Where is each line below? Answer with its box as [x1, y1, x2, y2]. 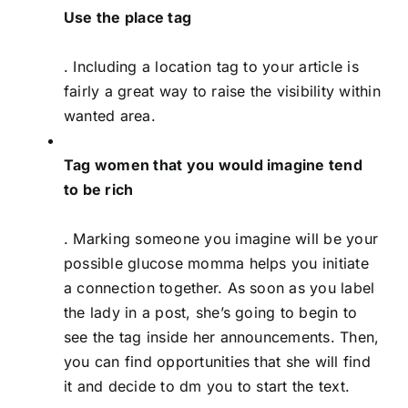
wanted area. [64, 106, 156, 125]
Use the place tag [64, 7, 192, 26]
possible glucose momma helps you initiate [64, 253, 369, 272]
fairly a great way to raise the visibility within [64, 81, 381, 100]
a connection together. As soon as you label [64, 278, 375, 297]
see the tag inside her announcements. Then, [64, 327, 380, 346]
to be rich [64, 179, 134, 199]
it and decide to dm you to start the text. [64, 376, 351, 395]
